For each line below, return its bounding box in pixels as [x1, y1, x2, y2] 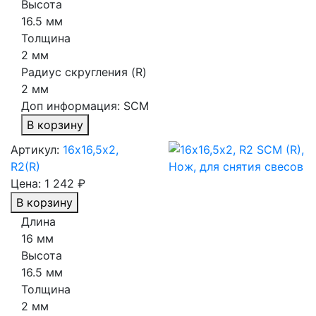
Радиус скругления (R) [21, 65, 147, 80]
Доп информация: [21, 99, 123, 114]
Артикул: [11, 142, 59, 157]
